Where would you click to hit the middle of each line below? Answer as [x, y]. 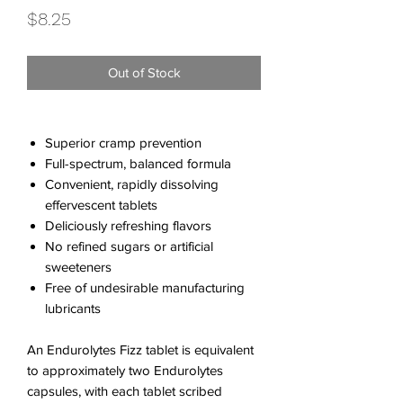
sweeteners [78, 266]
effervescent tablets [101, 204]
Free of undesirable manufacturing [145, 287]
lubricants [73, 308]
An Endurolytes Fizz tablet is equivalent [140, 349]
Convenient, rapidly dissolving [132, 184]
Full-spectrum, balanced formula [138, 163]
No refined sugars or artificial [129, 246]
